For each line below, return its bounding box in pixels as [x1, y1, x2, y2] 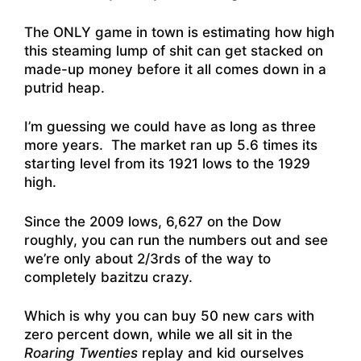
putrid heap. [24, 79, 105, 96]
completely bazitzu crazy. [24, 268, 197, 285]
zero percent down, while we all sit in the [24, 326, 293, 343]
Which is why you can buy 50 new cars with [24, 308, 314, 325]
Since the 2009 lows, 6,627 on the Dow [24, 213, 281, 230]
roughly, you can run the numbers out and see [24, 231, 328, 248]
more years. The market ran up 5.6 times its [24, 137, 317, 154]
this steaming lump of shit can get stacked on [24, 42, 323, 59]
